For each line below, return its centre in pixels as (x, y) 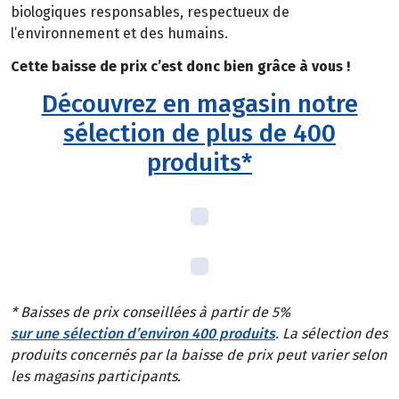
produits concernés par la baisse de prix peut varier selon (199, 355)
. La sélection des (331, 334)
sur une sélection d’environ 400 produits (143, 334)
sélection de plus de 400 (199, 133)
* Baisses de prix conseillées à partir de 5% (151, 313)
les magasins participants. (96, 377)
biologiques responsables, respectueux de (150, 12)
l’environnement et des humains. (119, 34)
